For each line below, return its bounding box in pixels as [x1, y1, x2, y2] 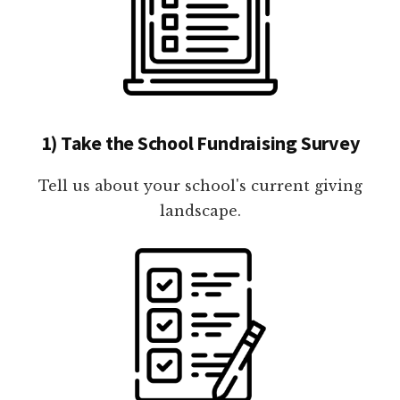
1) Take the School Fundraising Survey [40, 129, 360, 155]
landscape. [159, 201, 241, 220]
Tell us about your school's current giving [37, 176, 362, 195]
